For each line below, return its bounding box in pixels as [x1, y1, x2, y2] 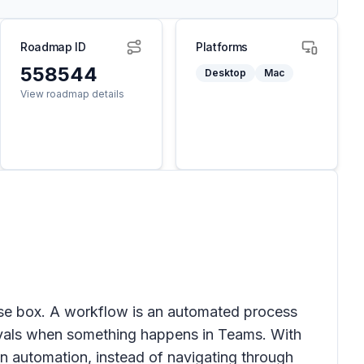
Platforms [196, 40, 248, 54]
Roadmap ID [20, 40, 86, 54]
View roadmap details [20, 88, 124, 100]
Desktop [205, 67, 246, 79]
